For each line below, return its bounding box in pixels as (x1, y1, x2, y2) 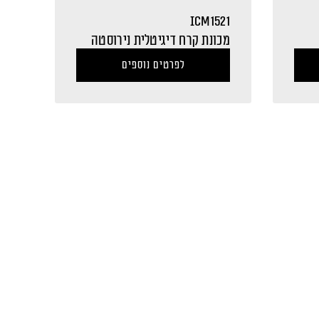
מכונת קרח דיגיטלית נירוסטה (91, 32, 230, 50)
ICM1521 (189, 13, 230, 31)
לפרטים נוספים (121, 58, 185, 73)
